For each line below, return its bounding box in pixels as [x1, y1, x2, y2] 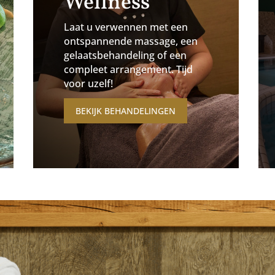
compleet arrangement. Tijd [63, 63, 193, 77]
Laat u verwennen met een [63, 20, 188, 34]
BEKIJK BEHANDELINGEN [75, 104, 176, 117]
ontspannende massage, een [63, 34, 198, 48]
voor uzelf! [63, 77, 113, 91]
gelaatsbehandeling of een [63, 48, 187, 63]
